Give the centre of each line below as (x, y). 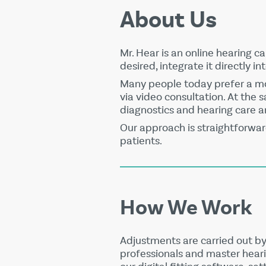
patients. (141, 141)
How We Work (186, 208)
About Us (168, 20)
